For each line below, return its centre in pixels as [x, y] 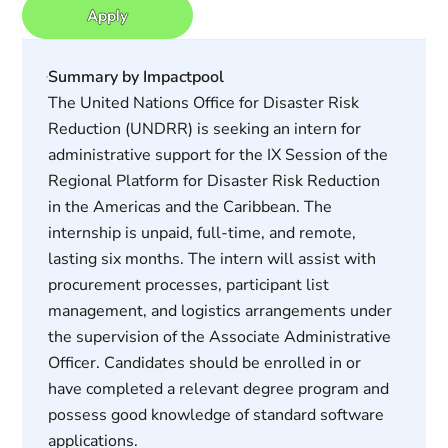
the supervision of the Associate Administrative [219, 337]
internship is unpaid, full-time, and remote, [201, 233]
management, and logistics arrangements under [219, 311]
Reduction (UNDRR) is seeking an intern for [204, 129]
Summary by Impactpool [135, 77]
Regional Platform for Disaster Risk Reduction [213, 181]
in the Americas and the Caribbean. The [189, 207]
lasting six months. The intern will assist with [211, 259]
